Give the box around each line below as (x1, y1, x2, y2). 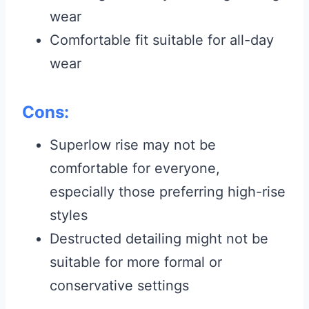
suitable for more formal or (50, 253, 222, 270)
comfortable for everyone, (50, 159, 220, 177)
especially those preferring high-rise (50, 183, 286, 200)
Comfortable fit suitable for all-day (50, 31, 274, 48)
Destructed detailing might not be (50, 230, 268, 247)
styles (50, 206, 88, 223)
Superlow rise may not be (50, 136, 216, 153)
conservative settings (50, 277, 189, 294)
